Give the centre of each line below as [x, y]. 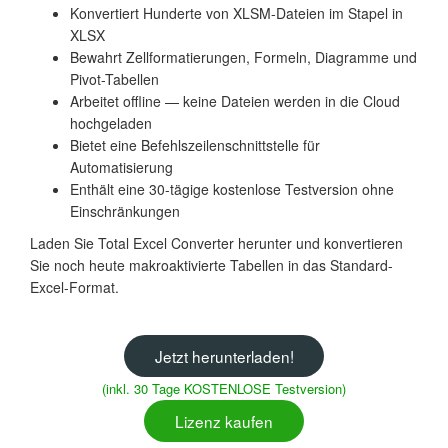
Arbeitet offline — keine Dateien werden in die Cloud [235, 100]
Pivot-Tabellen [114, 78]
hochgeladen [111, 122]
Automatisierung [121, 166]
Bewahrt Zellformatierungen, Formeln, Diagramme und [243, 56]
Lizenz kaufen [224, 421]
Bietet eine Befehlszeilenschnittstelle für [195, 144]
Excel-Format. [74, 286]
